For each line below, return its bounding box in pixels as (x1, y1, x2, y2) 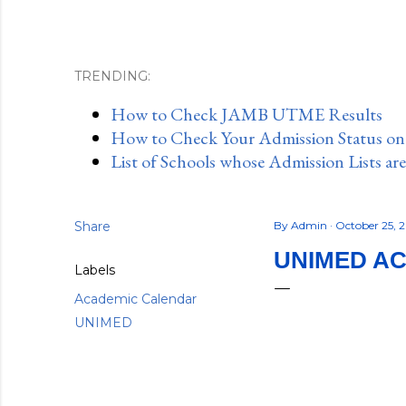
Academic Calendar (74, 291, 197, 307)
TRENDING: (74, 68, 150, 84)
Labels (74, 262, 115, 278)
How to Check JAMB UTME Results (111, 102, 382, 126)
